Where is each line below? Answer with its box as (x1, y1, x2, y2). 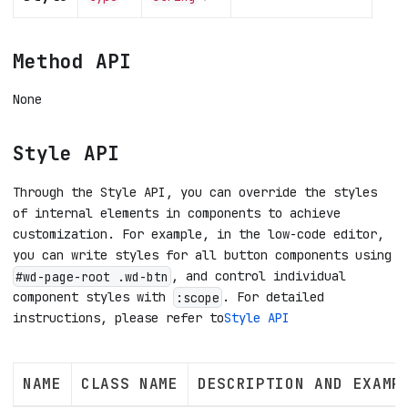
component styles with (13, 288, 173, 305)
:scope (175, 289, 219, 306)
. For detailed (221, 288, 324, 305)
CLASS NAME (81, 374, 178, 394)
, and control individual (170, 267, 346, 284)
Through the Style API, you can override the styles (13, 183, 377, 200)
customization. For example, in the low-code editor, (13, 225, 384, 242)
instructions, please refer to (13, 309, 224, 326)
